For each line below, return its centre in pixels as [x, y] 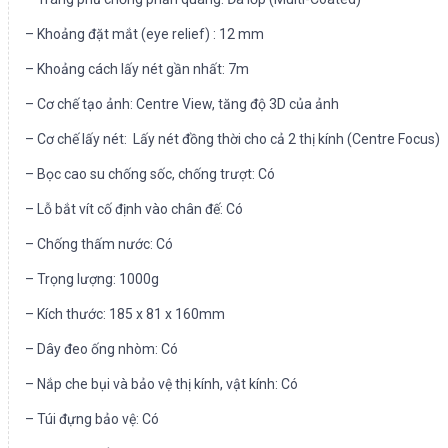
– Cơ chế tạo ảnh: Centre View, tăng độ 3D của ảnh [182, 104]
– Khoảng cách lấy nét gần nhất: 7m [137, 69]
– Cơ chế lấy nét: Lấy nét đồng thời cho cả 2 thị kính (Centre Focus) [232, 139]
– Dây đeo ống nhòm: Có [101, 349]
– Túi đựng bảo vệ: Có [92, 419]
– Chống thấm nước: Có [99, 244]
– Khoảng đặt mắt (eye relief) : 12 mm [144, 34]
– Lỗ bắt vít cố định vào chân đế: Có [134, 209]
